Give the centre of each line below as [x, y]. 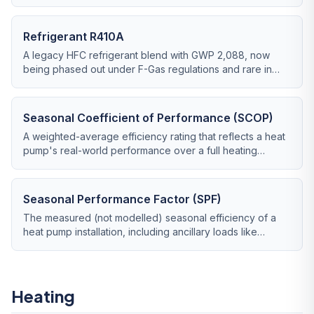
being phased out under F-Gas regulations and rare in [148, 69]
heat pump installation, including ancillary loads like [140, 232]
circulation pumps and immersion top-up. [116, 246]
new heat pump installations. [88, 83]
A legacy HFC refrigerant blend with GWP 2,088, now [146, 55]
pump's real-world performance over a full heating [140, 150]
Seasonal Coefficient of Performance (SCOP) [148, 118]
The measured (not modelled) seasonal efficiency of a [150, 218]
